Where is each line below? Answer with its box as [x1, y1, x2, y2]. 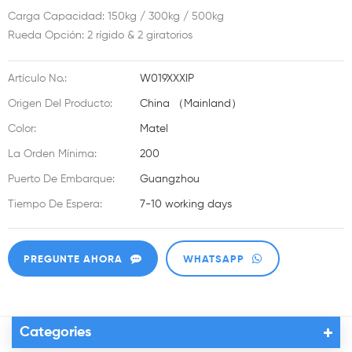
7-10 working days [139, 199, 232, 211]
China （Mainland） [139, 98, 242, 110]
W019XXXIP [139, 73, 194, 85]
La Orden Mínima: [8, 148, 97, 160]
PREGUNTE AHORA [24, 255, 123, 266]
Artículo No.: [8, 73, 67, 85]
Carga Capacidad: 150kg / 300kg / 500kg [8, 11, 224, 23]
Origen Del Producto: [8, 98, 112, 110]
